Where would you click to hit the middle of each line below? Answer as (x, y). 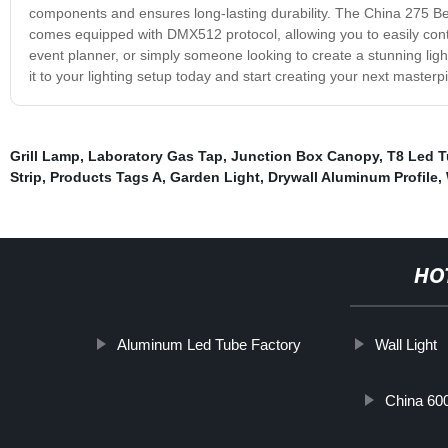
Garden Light (214, 176)
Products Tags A (105, 176)
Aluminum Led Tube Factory (208, 344)
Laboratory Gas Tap (155, 155)
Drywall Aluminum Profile (352, 176)
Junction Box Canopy (304, 155)
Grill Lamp (44, 155)
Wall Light (405, 344)
